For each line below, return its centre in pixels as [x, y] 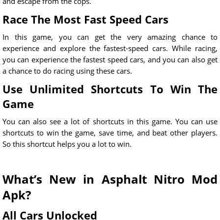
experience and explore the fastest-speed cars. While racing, [110, 48]
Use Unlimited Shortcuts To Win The [110, 89]
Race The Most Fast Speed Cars [85, 19]
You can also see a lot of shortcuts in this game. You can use [110, 122]
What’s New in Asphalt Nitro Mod [110, 179]
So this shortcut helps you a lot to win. [67, 144]
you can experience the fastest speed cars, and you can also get [110, 60]
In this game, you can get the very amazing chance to [110, 37]
